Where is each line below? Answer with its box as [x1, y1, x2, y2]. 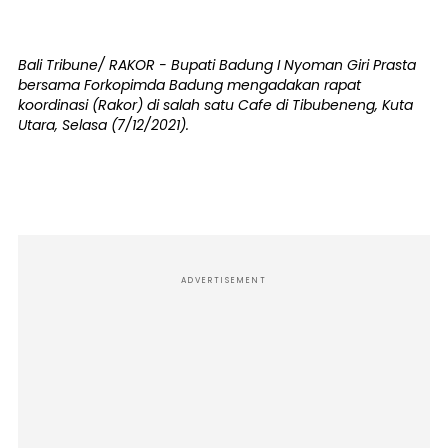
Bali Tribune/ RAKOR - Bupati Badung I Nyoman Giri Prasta [18, 54, 416, 75]
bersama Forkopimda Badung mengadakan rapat [18, 74, 361, 95]
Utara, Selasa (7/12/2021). [18, 114, 189, 135]
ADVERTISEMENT [181, 274, 267, 286]
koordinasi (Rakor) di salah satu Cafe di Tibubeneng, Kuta [18, 94, 413, 115]
